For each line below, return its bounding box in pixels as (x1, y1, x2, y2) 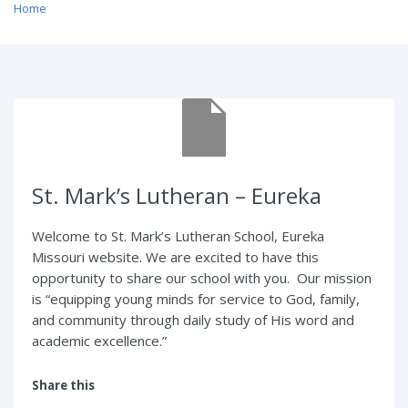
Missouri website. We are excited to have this (32, 248, 319, 266)
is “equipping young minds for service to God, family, (32, 290, 360, 308)
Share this (32, 377, 95, 393)
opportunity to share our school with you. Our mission (32, 269, 372, 287)
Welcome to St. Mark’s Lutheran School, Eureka (32, 227, 324, 245)
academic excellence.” (32, 331, 167, 350)
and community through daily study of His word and (32, 311, 354, 329)
